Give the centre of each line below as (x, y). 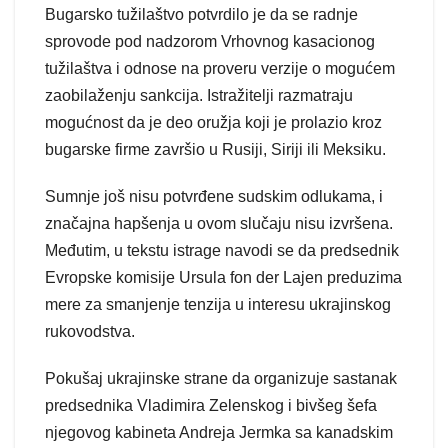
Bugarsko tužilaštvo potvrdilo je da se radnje (201, 14)
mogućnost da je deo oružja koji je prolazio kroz (213, 122)
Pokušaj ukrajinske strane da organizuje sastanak (221, 378)
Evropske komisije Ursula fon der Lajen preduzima (223, 277)
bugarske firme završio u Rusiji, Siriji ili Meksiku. (215, 149)
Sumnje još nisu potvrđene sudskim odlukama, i (214, 196)
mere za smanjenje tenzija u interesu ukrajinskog (218, 304)
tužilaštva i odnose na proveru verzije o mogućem (220, 68)
